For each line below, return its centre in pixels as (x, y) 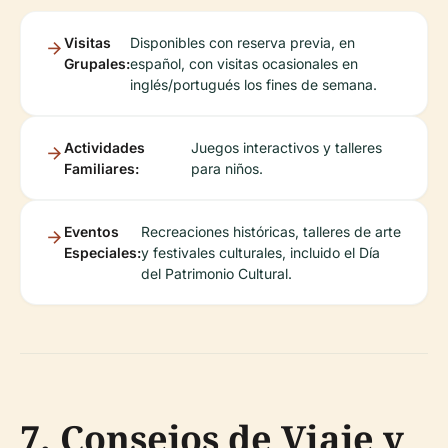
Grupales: (97, 63)
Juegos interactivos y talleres (287, 147)
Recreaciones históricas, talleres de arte (271, 231)
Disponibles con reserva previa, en (242, 42)
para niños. (227, 168)
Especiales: (102, 252)
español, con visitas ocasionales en (244, 63)
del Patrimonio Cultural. (216, 273)
